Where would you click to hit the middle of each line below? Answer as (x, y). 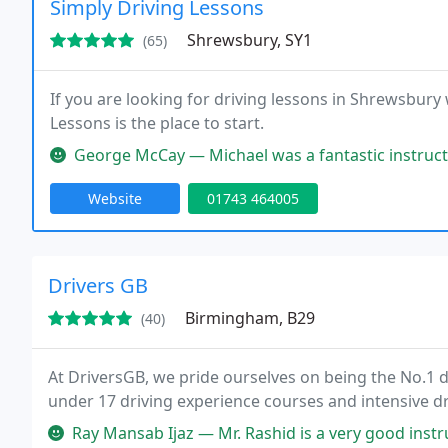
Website (115, 198)
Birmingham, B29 (250, 318)
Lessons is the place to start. (157, 123)
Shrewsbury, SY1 (249, 40)
